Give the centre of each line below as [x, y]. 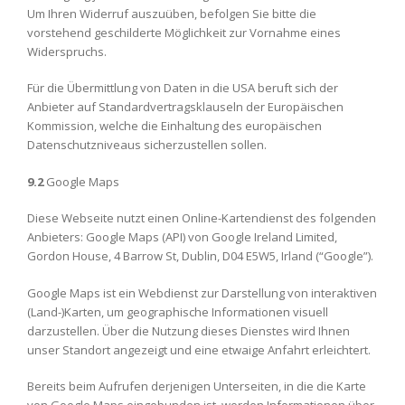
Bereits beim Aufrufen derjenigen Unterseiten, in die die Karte [197, 386]
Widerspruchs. [67, 51]
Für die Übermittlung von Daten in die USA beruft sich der [183, 88]
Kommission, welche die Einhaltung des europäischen [174, 126]
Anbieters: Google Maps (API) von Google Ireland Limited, [182, 237]
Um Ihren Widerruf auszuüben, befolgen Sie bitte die [172, 13]
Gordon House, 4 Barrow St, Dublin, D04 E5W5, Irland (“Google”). [200, 256]
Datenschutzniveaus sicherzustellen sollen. [147, 145]
